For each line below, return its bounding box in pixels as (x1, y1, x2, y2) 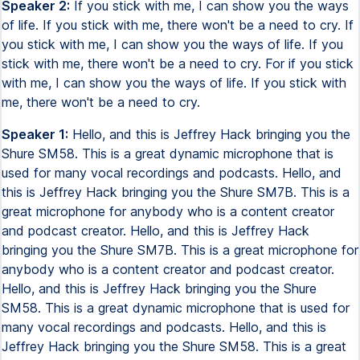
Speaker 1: (2, 126, 68, 142)
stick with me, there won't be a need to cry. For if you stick (2, 55, 354, 72)
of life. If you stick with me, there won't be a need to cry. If (2, 17, 354, 33)
